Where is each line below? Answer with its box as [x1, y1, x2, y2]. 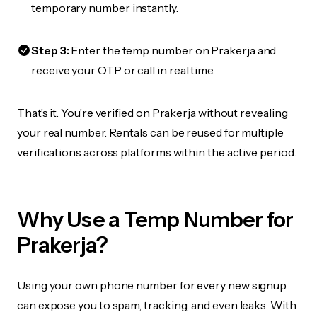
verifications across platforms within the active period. [17, 145, 296, 159]
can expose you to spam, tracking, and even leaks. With [17, 298, 296, 312]
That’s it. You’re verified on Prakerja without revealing [17, 105, 288, 120]
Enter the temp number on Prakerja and [69, 43, 277, 57]
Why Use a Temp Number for [17, 207, 294, 233]
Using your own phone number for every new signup [17, 278, 287, 292]
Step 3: [31, 43, 69, 57]
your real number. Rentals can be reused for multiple [17, 125, 284, 139]
